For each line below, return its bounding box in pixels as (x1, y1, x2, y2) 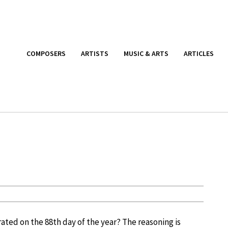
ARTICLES (184, 48, 214, 58)
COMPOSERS (26, 48, 66, 58)
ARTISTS (81, 48, 108, 58)
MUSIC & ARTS (124, 48, 168, 58)
